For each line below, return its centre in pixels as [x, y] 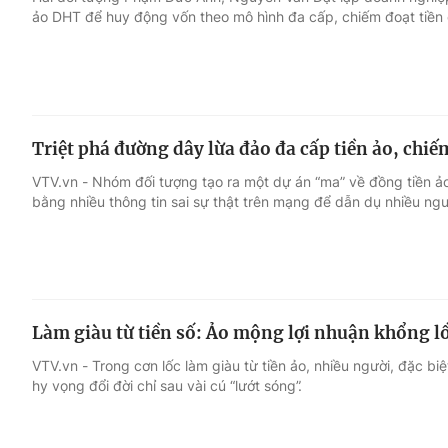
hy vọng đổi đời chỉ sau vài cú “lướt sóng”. [167, 386]
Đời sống [313, 97]
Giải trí [58, 97]
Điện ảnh [67, 135]
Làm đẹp [313, 173]
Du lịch [305, 135]
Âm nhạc [67, 173]
